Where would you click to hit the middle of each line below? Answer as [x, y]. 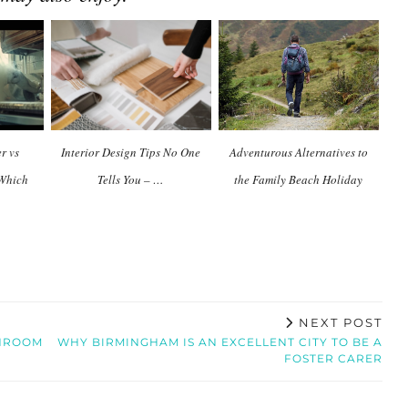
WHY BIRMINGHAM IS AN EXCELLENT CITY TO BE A [219, 342]
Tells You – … [131, 179]
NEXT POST [338, 322]
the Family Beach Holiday [299, 179]
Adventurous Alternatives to [298, 152]
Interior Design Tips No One [131, 152]
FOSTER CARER [333, 358]
